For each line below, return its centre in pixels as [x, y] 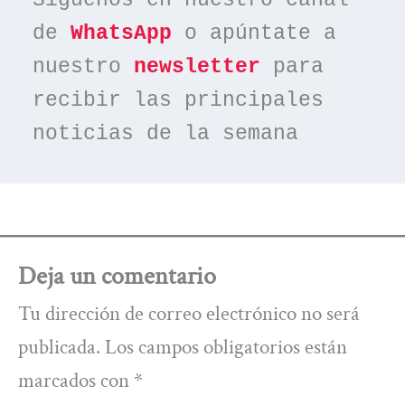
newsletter [198, 66]
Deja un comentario [117, 276]
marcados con [75, 380]
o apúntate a [254, 33]
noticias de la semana [166, 133]
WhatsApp [122, 33]
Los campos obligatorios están [226, 347]
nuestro [84, 66]
